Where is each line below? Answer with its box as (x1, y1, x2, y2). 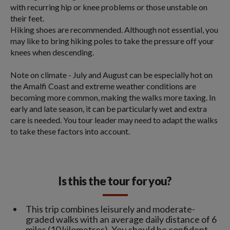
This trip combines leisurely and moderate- (26, 203, 195, 215)
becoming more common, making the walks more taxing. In (10, 92, 216, 103)
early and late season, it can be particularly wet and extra (10, 104, 207, 114)
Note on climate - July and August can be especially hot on (10, 70, 213, 80)
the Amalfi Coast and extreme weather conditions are (10, 81, 196, 91)
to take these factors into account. (10, 126, 130, 137)
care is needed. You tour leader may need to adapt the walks (10, 115, 218, 125)
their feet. (10, 13, 44, 24)
